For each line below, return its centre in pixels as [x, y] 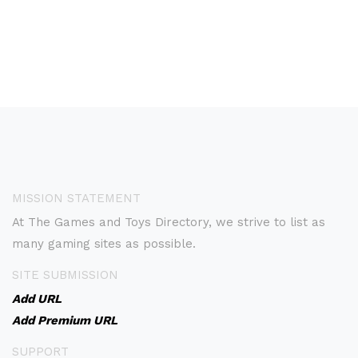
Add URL [37, 299]
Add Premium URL [65, 320]
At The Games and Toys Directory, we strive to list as [169, 222]
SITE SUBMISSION [65, 275]
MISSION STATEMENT [76, 198]
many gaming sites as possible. [104, 244]
